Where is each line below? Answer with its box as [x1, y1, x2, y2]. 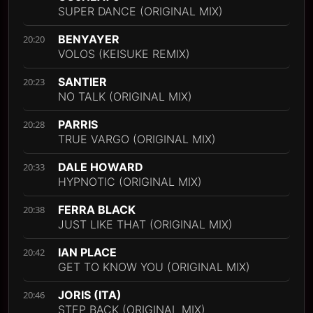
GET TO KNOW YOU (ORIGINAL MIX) [58, 260, 250, 275]
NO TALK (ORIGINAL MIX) [58, 89, 192, 104]
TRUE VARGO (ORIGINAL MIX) [58, 132, 216, 147]
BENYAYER [58, 32, 119, 47]
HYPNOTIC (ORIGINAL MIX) [58, 175, 202, 189]
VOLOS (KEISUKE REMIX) [58, 47, 190, 61]
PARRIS [58, 117, 98, 132]
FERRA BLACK [58, 203, 136, 217]
